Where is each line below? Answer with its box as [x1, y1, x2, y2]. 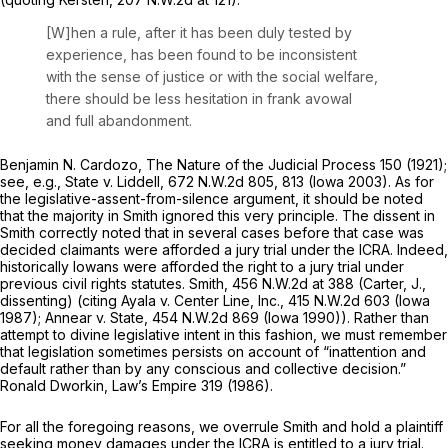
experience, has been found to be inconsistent [46, 46, 357, 64]
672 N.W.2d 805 [168, 173, 274, 191]
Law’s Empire [112, 377, 201, 395]
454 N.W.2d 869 [152, 309, 259, 327]
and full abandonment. [46, 112, 192, 130]
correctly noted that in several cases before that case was [39, 224, 424, 242]
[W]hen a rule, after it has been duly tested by [46, 24, 352, 42]
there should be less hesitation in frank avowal [46, 90, 352, 108]
